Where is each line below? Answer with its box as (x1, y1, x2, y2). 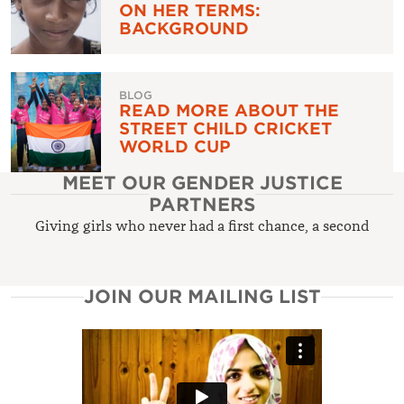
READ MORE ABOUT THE (119, 101, 339, 120)
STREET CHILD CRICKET (119, 119, 332, 138)
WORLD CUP (119, 137, 231, 156)
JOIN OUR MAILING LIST (83, 286, 321, 308)
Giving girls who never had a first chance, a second (35, 217, 369, 235)
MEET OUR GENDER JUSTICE (61, 172, 343, 194)
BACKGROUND (119, 19, 249, 38)
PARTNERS (149, 194, 255, 216)
